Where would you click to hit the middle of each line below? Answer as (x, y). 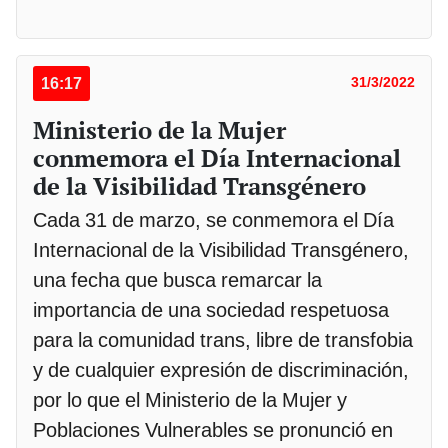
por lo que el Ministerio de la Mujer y (190, 399)
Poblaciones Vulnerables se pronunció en (213, 429)
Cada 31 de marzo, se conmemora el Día (213, 219)
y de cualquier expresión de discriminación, (221, 369)
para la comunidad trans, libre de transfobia (223, 339)
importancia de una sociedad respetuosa (211, 309)
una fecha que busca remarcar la (177, 279)
